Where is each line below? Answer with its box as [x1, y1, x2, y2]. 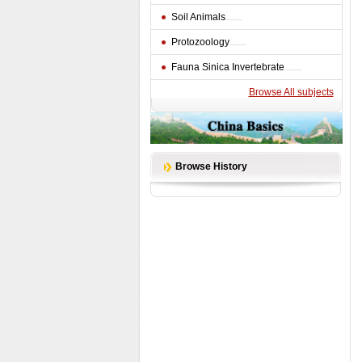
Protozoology [170, 36, 229, 48]
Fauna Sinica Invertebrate [170, 61, 284, 73]
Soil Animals [170, 11, 225, 23]
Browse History [175, 161, 247, 172]
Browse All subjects [248, 86, 334, 98]
